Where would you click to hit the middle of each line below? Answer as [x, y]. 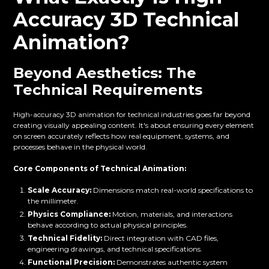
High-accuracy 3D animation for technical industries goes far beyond [132, 115]
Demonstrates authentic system [171, 262]
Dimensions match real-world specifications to [172, 190]
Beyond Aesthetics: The [105, 73]
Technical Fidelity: [65, 238]
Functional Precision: [71, 262]
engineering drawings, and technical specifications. [115, 249]
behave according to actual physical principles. [108, 225]
